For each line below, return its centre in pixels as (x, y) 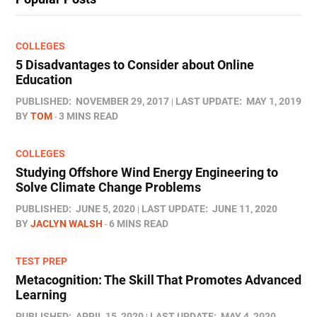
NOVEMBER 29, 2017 (122, 102)
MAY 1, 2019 (274, 102)
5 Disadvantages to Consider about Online (135, 65)
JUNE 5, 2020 (105, 209)
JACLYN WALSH (67, 224)
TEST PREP (41, 261)
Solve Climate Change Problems (108, 188)
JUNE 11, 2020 (245, 209)
